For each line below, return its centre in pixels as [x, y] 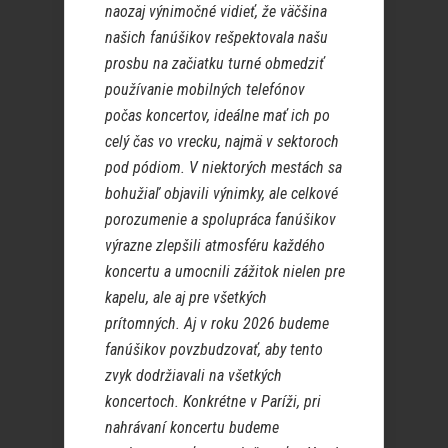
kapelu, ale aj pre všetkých [186, 298]
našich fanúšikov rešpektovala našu [216, 38]
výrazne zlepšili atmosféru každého [215, 246]
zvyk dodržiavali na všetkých [193, 376]
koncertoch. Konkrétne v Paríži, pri [213, 402]
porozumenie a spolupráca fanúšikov [220, 220]
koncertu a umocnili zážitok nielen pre [225, 272]
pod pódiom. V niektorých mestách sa [223, 168]
